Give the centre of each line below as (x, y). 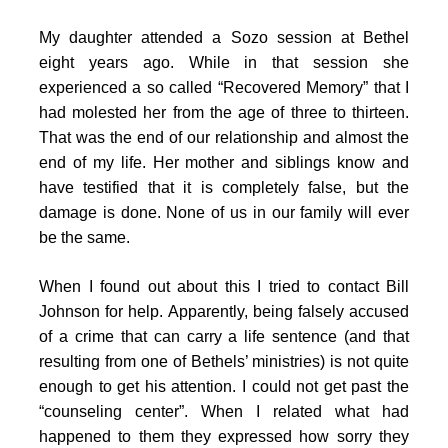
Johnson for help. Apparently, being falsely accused (224, 311)
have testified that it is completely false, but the (224, 187)
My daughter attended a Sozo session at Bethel (224, 37)
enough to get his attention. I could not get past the (224, 386)
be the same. (84, 237)
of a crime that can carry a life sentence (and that (224, 336)
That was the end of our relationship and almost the (224, 137)
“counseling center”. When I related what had (224, 411)
